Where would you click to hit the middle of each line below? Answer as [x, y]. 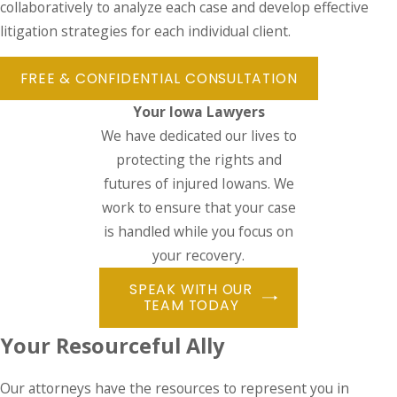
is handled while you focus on [198, 232]
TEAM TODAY [191, 305]
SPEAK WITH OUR [191, 289]
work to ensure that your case [198, 208]
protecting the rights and [198, 160]
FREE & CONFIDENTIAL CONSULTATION [159, 78]
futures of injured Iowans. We [198, 184]
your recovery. [198, 256]
